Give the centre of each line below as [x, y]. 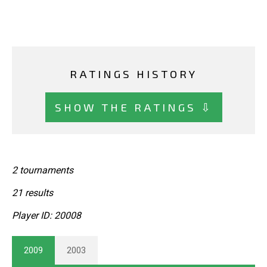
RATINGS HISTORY [133, 74]
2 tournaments [43, 170]
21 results [32, 193]
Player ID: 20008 [46, 216]
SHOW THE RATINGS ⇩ [133, 107]
